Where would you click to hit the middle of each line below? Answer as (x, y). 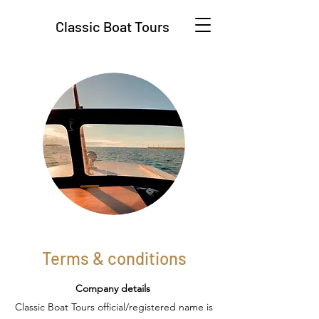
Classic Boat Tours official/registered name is (114, 307)
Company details (114, 288)
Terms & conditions (114, 258)
